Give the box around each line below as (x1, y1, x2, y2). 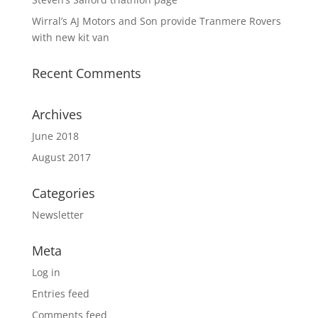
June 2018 (31, 129, 79, 143)
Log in (31, 265, 60, 279)
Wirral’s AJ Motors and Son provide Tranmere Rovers (31, 14, 281, 28)
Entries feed (31, 287, 89, 300)
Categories (31, 185, 95, 202)
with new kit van (31, 31, 109, 44)
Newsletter (31, 208, 84, 221)
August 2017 (31, 150, 91, 164)
